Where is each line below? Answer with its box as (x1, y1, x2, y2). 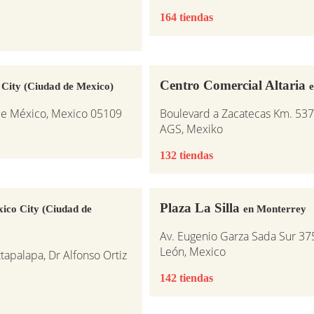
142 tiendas (159, 271, 213, 284)
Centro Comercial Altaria (159, 77, 309, 93)
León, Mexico (159, 243, 226, 259)
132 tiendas (159, 149, 213, 161)
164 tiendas (159, 11, 213, 23)
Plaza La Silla (159, 200, 243, 215)
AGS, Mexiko (159, 121, 223, 137)
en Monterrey (243, 202, 306, 214)
